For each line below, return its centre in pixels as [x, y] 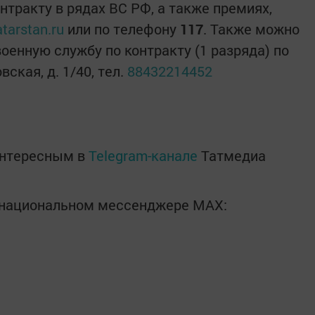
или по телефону [122, 29]
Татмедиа [233, 155]
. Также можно [251, 29]
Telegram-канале [143, 155]
